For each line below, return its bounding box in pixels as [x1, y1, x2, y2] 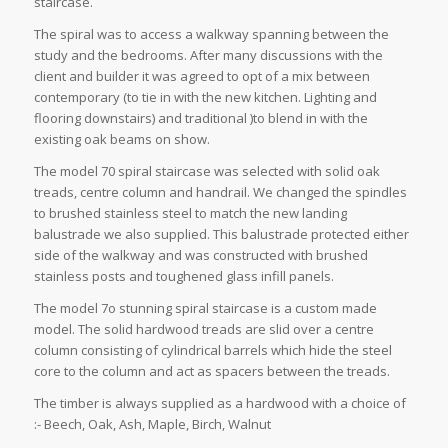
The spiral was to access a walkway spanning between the [33, 24, 389, 43]
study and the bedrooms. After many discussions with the [33, 45, 383, 64]
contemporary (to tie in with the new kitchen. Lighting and [33, 87, 377, 106]
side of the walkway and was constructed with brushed [33, 245, 368, 264]
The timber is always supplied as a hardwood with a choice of [33, 394, 406, 413]
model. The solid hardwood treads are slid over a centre [33, 320, 374, 338]
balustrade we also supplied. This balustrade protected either [33, 224, 409, 243]
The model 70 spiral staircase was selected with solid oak [33, 161, 380, 180]
